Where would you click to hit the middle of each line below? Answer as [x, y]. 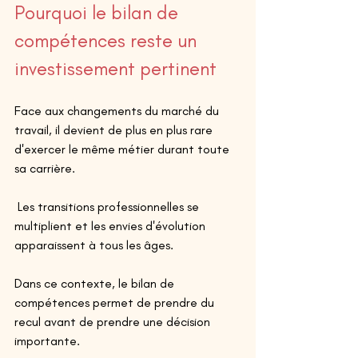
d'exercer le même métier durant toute [123, 149]
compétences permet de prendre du [116, 302]
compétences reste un [108, 40]
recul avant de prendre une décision [114, 321]
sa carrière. [45, 168]
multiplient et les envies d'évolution [111, 225]
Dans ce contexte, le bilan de [96, 283]
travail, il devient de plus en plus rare [115, 129]
